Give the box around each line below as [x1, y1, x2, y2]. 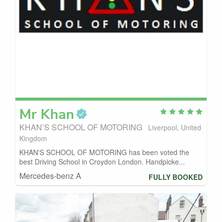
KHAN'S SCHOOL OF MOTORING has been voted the [19, 147, 189, 158]
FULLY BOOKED [149, 171, 203, 182]
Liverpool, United [148, 122, 201, 133]
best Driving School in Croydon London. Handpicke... [19, 157, 185, 167]
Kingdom [19, 133, 47, 144]
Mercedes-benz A [19, 170, 81, 182]
